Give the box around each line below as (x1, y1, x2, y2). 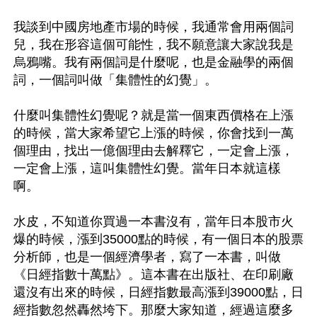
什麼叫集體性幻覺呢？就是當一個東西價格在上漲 (13, 108, 294, 122)
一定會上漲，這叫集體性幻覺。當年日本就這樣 (13, 161, 281, 175)
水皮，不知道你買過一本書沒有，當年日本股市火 (13, 214, 294, 229)
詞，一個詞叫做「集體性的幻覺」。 (13, 72, 217, 87)
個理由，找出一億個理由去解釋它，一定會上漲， (13, 143, 294, 158)
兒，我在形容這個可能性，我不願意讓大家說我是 (13, 37, 294, 52)
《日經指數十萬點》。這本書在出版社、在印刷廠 (13, 267, 294, 282)
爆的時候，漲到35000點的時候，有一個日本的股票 (13, 231, 304, 246)
